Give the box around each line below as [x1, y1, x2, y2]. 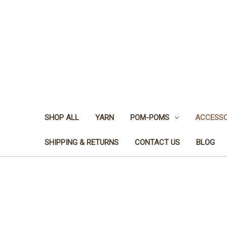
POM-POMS [130, 112, 169, 122]
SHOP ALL [45, 112, 79, 122]
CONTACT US [135, 137, 180, 147]
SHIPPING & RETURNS [45, 137, 119, 147]
